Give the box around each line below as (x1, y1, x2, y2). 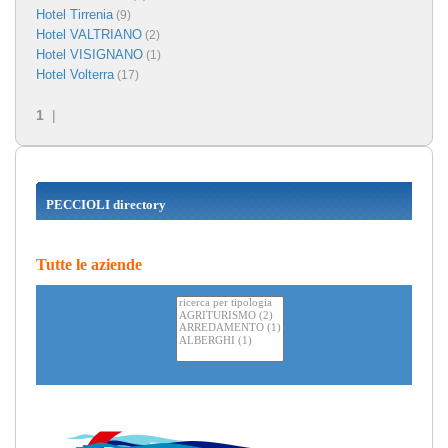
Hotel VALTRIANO (36, 26, 142, 42)
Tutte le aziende (36, 255, 142, 273)
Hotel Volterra (36, 66, 114, 82)
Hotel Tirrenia (36, 6, 113, 22)
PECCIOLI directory (46, 196, 166, 212)
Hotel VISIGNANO (36, 46, 143, 62)
